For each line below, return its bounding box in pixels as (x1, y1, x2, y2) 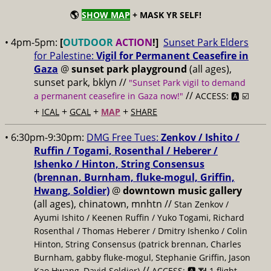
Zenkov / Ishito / (161, 131, 240, 144)
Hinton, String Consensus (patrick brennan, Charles (34, 238, 241, 250)
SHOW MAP (81, 9, 130, 21)
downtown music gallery (123, 184, 242, 197)
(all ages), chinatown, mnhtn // (34, 197, 174, 211)
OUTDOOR (63, 36, 113, 49)
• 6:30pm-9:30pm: (5, 131, 87, 144)
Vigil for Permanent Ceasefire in (96, 49, 249, 62)
